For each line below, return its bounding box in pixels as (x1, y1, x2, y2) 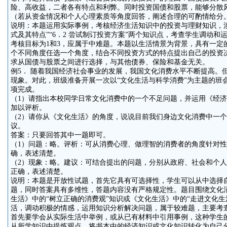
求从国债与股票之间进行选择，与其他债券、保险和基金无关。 (10, 58, 209, 66)
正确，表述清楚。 (10, 168, 67, 175)
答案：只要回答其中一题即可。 (10, 131, 110, 139)
